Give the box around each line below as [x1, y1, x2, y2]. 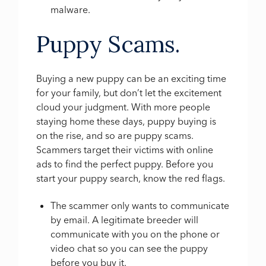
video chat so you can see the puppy [50, 242, 208, 255]
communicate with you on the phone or [50, 228, 220, 240]
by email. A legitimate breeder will [50, 214, 199, 226]
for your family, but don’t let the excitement [36, 86, 222, 99]
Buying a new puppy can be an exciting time [36, 72, 227, 84]
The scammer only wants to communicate [50, 199, 230, 212]
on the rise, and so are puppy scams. [36, 129, 194, 141]
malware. [50, 4, 91, 16]
